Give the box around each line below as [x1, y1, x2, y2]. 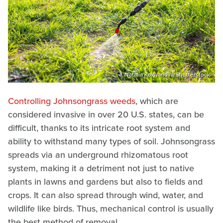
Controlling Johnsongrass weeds [8, 95, 135, 108]
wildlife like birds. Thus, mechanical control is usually [8, 202, 214, 216]
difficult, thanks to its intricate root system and [8, 121, 190, 135]
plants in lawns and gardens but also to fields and [8, 175, 203, 189]
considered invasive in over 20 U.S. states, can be [8, 108, 204, 121]
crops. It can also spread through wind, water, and [8, 189, 203, 202]
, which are [135, 95, 178, 108]
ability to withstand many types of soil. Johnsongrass [8, 135, 215, 148]
